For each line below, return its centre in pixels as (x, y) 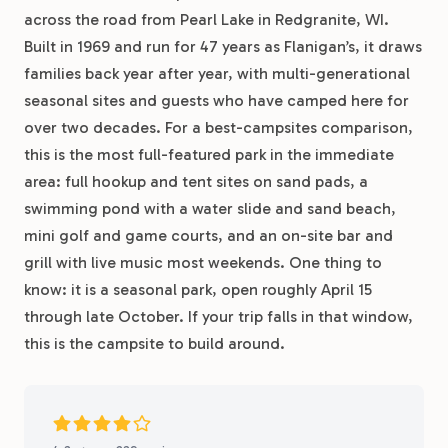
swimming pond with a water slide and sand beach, (210, 208)
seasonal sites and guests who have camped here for (216, 100)
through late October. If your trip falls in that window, (218, 316)
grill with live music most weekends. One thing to (203, 262)
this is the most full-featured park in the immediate (209, 154)
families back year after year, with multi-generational (217, 73)
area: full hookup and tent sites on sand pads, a (196, 181)
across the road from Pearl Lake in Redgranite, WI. (206, 19)
